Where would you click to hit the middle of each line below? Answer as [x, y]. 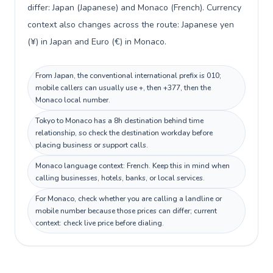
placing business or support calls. [92, 145]
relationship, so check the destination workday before [124, 133]
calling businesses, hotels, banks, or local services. [120, 178]
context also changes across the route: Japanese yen [131, 25]
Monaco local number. [73, 100]
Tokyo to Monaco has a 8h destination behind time [119, 121]
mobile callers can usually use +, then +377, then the [123, 88]
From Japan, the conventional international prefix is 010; [128, 76]
